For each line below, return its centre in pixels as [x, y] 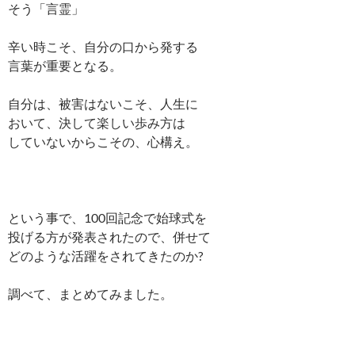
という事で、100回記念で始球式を [107, 218]
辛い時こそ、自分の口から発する [103, 46]
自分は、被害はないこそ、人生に [103, 103]
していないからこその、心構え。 [103, 141]
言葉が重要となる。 [65, 65]
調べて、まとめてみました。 [90, 294]
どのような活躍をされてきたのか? [105, 256]
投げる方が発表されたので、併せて [109, 237]
